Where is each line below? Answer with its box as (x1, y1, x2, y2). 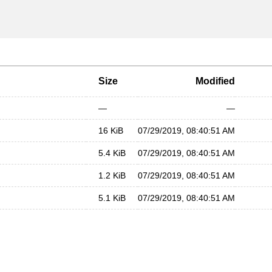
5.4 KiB (98, 148, 126, 158)
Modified (195, 76, 235, 86)
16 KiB (98, 126, 123, 135)
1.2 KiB (98, 171, 126, 180)
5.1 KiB (98, 193, 126, 203)
